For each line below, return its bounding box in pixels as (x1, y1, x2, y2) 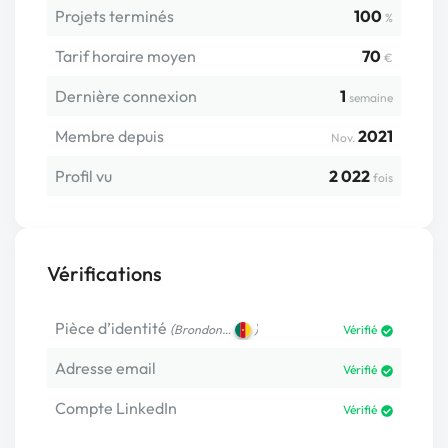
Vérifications (47, 261, 162, 286)
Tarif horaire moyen (55, 46, 196, 66)
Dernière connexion (55, 86, 197, 106)
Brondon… (174, 322, 231, 337)
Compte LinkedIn (55, 398, 177, 418)
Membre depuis (55, 126, 164, 146)
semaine (349, 90, 393, 105)
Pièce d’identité (55, 318, 167, 338)
